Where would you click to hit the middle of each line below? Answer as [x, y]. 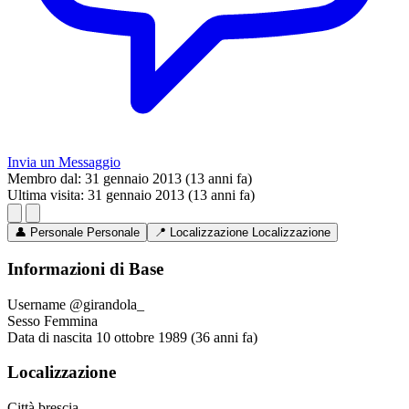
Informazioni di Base [85, 269]
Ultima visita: [46, 195]
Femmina [71, 320]
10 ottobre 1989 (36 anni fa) [177, 337]
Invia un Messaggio [64, 163]
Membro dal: [44, 179]
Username [37, 304]
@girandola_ [107, 304]
